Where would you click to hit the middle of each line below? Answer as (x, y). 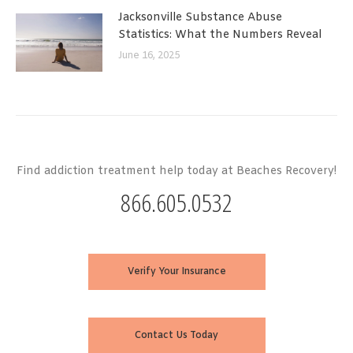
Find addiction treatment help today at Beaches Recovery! (176, 171)
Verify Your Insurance (176, 271)
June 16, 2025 (149, 56)
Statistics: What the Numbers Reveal (220, 35)
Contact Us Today (176, 335)
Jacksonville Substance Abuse (200, 18)
